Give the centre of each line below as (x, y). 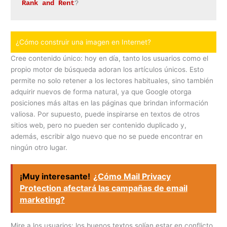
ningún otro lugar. (39, 147)
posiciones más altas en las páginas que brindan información (110, 103)
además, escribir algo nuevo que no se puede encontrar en (107, 136)
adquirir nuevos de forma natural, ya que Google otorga (101, 91)
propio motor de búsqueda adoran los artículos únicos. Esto (107, 69)
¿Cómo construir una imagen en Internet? (84, 42)
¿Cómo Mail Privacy (132, 177)
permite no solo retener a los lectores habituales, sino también (112, 80)
